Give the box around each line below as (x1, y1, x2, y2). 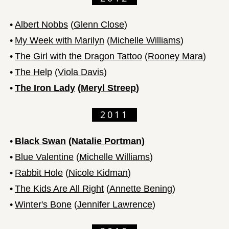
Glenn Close (74, 19, 124, 30)
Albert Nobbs (15, 19, 68, 30)
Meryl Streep (81, 82, 136, 93)
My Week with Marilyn (15, 35, 104, 45)
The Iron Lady (15, 82, 75, 93)
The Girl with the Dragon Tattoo (15, 51, 142, 61)
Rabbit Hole (15, 167, 63, 178)
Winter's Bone (15, 199, 72, 210)
